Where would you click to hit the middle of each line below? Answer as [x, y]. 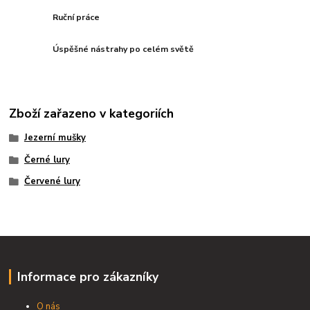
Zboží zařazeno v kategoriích [92, 113]
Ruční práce [76, 18]
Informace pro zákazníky [88, 277]
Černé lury [47, 159]
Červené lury [52, 182]
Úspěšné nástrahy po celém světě [124, 49]
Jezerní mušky [55, 137]
